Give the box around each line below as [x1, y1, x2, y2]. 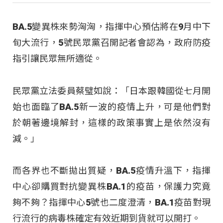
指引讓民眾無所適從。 [12, 53, 102, 64]
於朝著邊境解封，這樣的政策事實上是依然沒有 [12, 117, 211, 128]
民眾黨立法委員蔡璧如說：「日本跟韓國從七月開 [12, 85, 211, 96]
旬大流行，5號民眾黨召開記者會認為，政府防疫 [12, 37, 211, 48]
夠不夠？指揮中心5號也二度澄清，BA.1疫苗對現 [12, 197, 211, 208]
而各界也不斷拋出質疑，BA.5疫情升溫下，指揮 [12, 165, 211, 176]
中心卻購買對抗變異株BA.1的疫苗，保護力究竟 [12, 181, 211, 192]
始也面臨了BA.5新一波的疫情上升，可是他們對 [12, 101, 211, 112]
